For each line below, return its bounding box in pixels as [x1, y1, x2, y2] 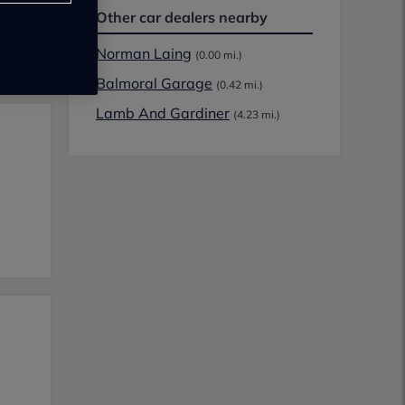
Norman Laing [96, 44, 192, 62]
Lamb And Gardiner [96, 104, 230, 122]
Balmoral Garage [96, 74, 212, 92]
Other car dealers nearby [96, 8, 268, 26]
